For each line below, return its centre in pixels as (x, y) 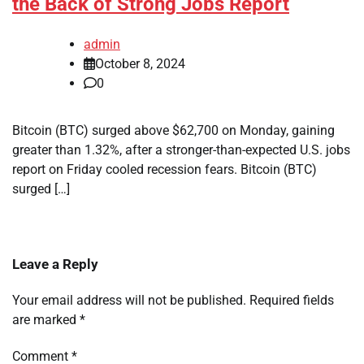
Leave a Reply (55, 264)
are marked (46, 320)
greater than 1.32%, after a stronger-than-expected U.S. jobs (181, 150)
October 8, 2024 (140, 64)
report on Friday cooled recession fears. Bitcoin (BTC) (165, 170)
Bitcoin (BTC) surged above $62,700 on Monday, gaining (173, 131)
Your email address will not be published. (129, 301)
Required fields (292, 301)
